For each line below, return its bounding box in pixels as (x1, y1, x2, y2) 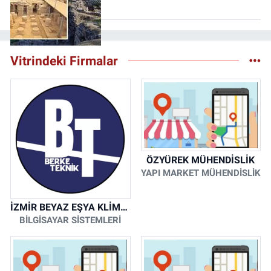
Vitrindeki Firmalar (10, 53, 118, 69)
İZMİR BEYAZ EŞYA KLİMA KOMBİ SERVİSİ (120, 201, 128, 214)
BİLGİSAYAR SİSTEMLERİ (19, 215, 122, 226)
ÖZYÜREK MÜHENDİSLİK (146, 154, 255, 166)
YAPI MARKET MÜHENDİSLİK (140, 167, 261, 178)
